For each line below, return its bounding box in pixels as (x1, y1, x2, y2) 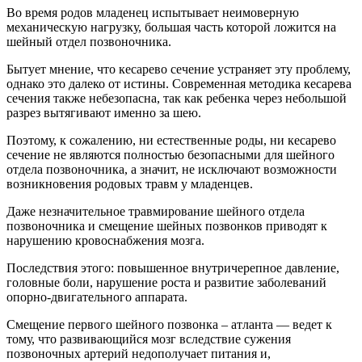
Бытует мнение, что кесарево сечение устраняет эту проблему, (6, 61, 351, 76)
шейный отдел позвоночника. (6, 34, 171, 48)
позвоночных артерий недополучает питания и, (6, 346, 271, 360)
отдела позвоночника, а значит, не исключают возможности (6, 162, 337, 176)
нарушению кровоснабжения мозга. (6, 233, 204, 247)
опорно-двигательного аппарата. (6, 289, 187, 304)
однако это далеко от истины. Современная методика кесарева (6, 76, 351, 90)
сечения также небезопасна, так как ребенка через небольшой (6, 90, 347, 105)
